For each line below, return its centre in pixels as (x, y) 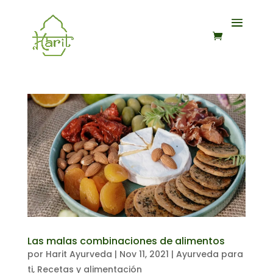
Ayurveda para (209, 254)
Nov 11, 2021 (144, 254)
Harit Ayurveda (79, 254)
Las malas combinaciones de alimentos (126, 241)
